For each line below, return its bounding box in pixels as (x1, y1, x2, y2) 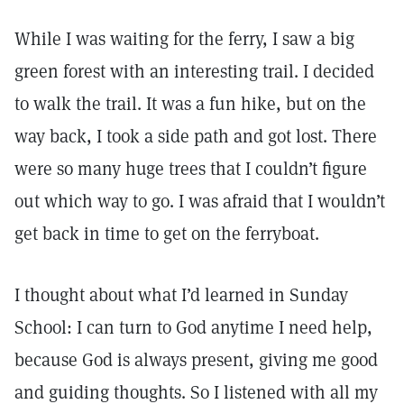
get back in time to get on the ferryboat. (14, 222, 319, 245)
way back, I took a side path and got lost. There (14, 124, 377, 148)
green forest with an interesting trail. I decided (14, 60, 374, 83)
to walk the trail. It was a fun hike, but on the (14, 92, 366, 115)
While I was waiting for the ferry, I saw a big (14, 27, 354, 50)
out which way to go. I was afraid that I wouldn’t (14, 189, 385, 213)
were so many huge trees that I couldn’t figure (14, 157, 367, 180)
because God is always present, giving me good (14, 348, 378, 372)
